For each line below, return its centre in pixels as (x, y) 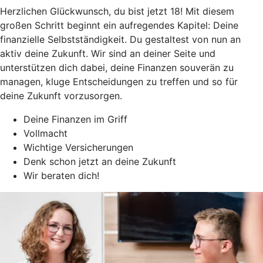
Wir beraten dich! (61, 175)
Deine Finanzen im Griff (75, 119)
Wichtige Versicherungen (78, 147)
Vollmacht (45, 133)
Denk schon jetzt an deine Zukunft (100, 161)
